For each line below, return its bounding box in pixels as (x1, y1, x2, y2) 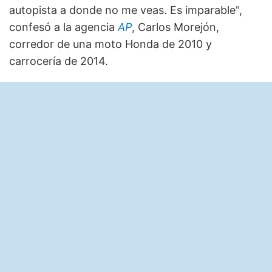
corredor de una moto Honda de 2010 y (9, 37, 212, 50)
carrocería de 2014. (9, 54, 108, 67)
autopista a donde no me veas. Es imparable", (9, 3, 242, 16)
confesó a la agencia (9, 20, 118, 33)
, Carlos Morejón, (132, 20, 219, 33)
